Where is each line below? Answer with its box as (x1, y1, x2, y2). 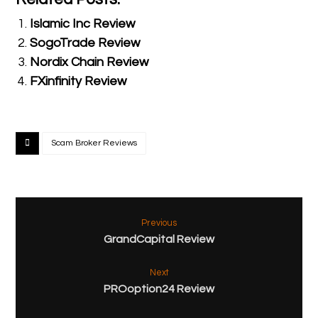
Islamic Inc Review (30, 16, 136, 31)
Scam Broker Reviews (51, 138, 138, 148)
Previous (141, 218, 177, 228)
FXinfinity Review (30, 74, 127, 88)
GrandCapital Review (104, 233, 214, 245)
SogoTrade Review (30, 35, 141, 50)
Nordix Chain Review (30, 55, 149, 69)
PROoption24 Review (104, 283, 214, 295)
